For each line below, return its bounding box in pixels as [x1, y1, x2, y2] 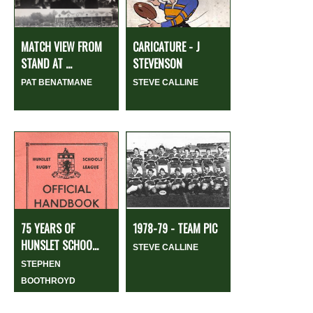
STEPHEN [21, 259, 61, 270]
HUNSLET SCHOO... [21, 237, 99, 254]
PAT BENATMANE [21, 78, 92, 88]
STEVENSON [133, 55, 182, 73]
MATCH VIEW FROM [21, 38, 102, 56]
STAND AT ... [21, 55, 72, 73]
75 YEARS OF [21, 220, 75, 238]
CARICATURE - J [133, 38, 200, 56]
